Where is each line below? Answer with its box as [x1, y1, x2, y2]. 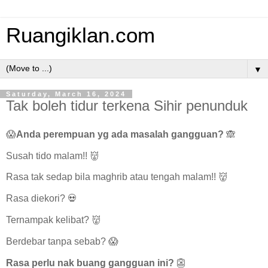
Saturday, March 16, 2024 [6, 90, 126, 98]
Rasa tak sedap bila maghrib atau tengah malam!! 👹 [6, 172, 228, 182]
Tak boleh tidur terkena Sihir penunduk [6, 98, 248, 114]
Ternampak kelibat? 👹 [6, 215, 101, 226]
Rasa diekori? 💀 [6, 193, 77, 204]
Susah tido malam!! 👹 [6, 150, 99, 161]
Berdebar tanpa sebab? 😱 [6, 236, 118, 246]
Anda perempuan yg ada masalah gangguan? [16, 129, 226, 139]
